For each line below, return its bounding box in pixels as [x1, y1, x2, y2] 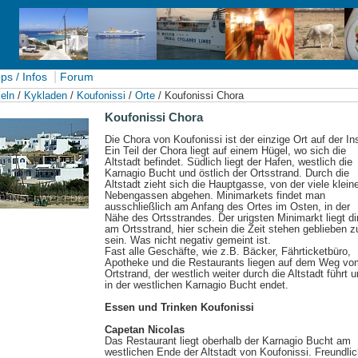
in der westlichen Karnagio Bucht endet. [105, 278, 288, 291]
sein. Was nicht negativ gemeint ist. [105, 233, 271, 246]
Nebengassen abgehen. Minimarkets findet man [105, 189, 325, 201]
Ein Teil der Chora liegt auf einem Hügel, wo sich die [105, 144, 346, 157]
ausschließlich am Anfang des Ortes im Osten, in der [105, 200, 350, 213]
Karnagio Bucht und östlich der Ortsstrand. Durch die [105, 166, 349, 179]
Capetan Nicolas [105, 323, 185, 336]
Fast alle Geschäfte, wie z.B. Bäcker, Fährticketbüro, [105, 245, 351, 257]
